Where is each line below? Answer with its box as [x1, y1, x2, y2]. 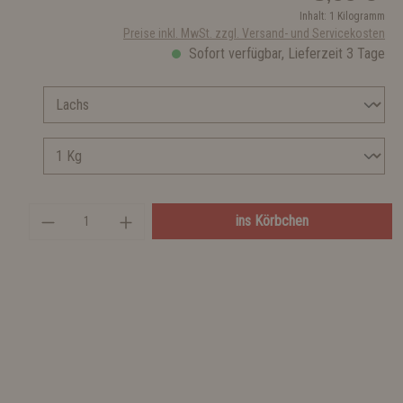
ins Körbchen [236, 212, 309, 229]
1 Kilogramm [329, 10, 385, 22]
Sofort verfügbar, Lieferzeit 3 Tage [185, 45, 385, 62]
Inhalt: [300, 10, 329, 22]
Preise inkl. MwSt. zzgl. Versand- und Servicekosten [123, 26, 385, 40]
